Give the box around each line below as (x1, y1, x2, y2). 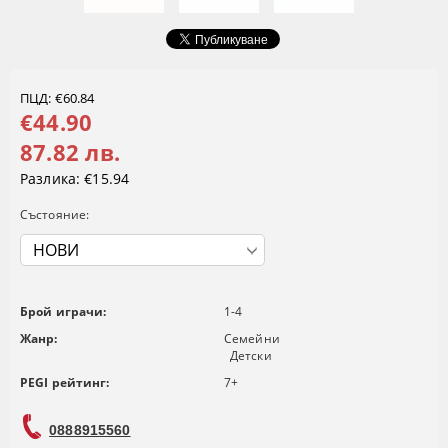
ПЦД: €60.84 (20, 89, 95, 108)
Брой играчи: (20, 303, 107, 321)
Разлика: (20, 169, 81, 189)
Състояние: (20, 206, 90, 224)
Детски (230, 347, 272, 365)
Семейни (224, 330, 280, 348)
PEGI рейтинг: (20, 374, 110, 392)
